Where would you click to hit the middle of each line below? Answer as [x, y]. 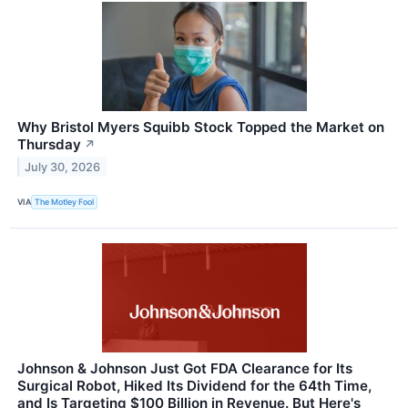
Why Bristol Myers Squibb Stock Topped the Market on [201, 127]
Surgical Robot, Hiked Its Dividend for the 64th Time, [194, 385]
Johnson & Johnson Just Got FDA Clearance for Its [185, 368]
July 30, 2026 [63, 167]
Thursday [49, 144]
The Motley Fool [65, 202]
